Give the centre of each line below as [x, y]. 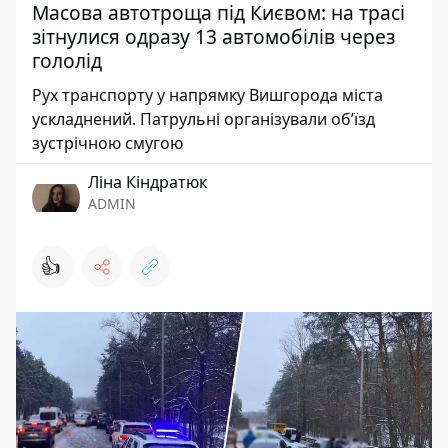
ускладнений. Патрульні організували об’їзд [203, 119]
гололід [67, 60]
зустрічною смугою [107, 143]
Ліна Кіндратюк [147, 182]
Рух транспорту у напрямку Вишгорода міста [207, 95]
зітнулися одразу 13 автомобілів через [213, 36]
